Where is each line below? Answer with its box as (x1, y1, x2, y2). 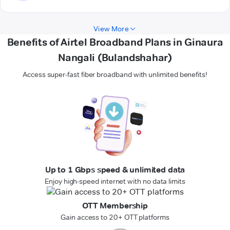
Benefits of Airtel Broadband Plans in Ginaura (7, 36, 223, 49)
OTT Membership (82, 201, 148, 211)
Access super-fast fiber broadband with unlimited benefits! (23, 70, 207, 80)
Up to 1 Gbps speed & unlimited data (45, 165, 185, 175)
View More (93, 24, 129, 34)
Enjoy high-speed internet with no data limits (45, 177, 185, 186)
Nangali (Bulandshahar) (58, 51, 172, 64)
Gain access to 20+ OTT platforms (61, 213, 169, 222)
